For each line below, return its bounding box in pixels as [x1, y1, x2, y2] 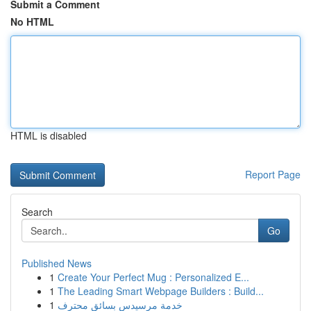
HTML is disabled [10, 128, 87, 142]
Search [22, 205, 53, 219]
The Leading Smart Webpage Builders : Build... [58, 284, 264, 298]
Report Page [245, 167, 301, 181]
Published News [22, 256, 92, 270]
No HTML [10, 15, 54, 28]
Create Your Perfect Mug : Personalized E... [58, 270, 249, 284]
